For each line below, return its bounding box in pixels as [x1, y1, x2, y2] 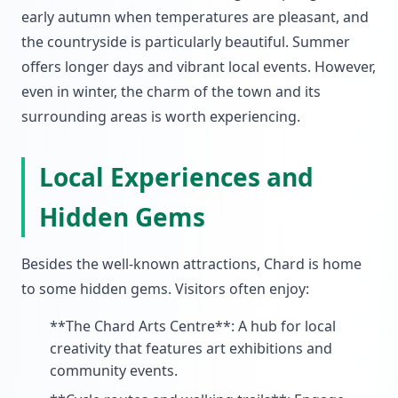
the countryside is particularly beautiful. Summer [21, 32, 350, 52]
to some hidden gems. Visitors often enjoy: [21, 279, 309, 298]
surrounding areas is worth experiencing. [21, 107, 300, 126]
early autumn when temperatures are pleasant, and [21, 7, 369, 27]
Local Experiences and [39, 160, 314, 194]
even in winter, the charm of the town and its [21, 82, 321, 101]
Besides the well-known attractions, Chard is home [21, 254, 362, 274]
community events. [50, 361, 178, 380]
